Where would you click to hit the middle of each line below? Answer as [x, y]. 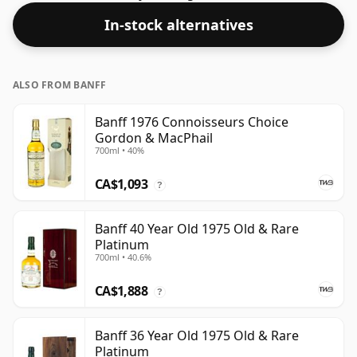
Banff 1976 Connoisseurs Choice [192, 122]
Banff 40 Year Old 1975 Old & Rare [197, 229]
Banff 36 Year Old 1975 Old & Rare [197, 336]
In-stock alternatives [178, 25]
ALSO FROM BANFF [60, 85]
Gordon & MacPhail [154, 138]
